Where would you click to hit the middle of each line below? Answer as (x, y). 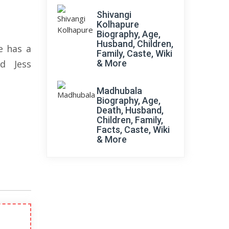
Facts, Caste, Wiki (133, 130)
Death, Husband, (130, 110)
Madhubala (119, 91)
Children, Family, (130, 120)
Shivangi (114, 15)
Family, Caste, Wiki (134, 53)
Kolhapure (118, 24)
